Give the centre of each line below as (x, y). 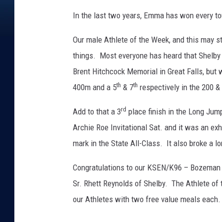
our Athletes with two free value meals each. (147, 199)
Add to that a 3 (97, 112)
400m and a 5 (95, 87)
